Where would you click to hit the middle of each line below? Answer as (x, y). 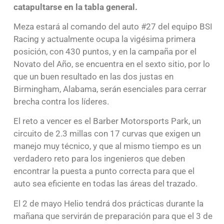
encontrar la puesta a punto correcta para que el (104, 171)
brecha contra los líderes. (61, 102)
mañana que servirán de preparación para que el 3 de (113, 216)
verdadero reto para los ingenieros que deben (99, 159)
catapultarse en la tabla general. (75, 7)
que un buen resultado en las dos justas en (93, 77)
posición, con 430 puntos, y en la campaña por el (105, 52)
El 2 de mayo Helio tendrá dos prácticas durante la (108, 203)
